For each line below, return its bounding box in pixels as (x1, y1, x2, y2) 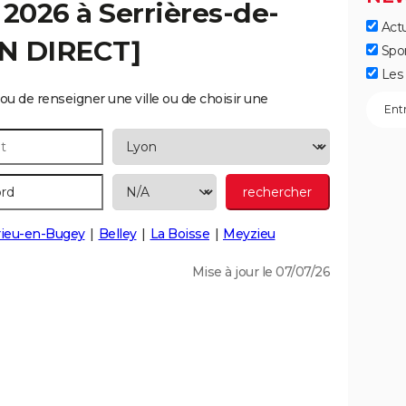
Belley (98, 226, 137, 242)
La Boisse (150, 226, 209, 242)
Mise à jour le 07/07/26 (191, 264, 330, 280)
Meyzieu (223, 226, 275, 242)
